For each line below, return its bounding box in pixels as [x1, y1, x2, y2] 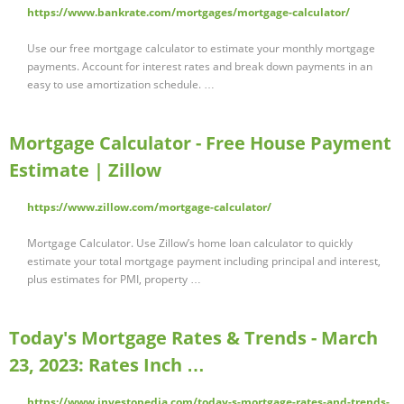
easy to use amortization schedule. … [27, 77, 215, 93]
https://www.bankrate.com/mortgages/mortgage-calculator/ [27, 5, 350, 21]
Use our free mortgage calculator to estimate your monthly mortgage [27, 41, 375, 57]
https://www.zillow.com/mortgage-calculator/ [27, 199, 271, 216]
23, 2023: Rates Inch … [9, 353, 205, 378]
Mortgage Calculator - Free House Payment [9, 131, 391, 156]
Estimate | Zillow [9, 158, 161, 183]
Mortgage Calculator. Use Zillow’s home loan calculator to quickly [27, 235, 353, 252]
